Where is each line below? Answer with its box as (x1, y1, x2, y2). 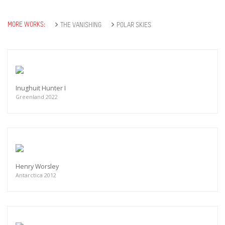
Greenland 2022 (16, 93, 58, 101)
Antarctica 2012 (16, 171, 56, 179)
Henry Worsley (16, 162, 59, 171)
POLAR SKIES (117, 22, 151, 29)
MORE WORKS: (8, 21, 45, 29)
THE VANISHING (60, 22, 101, 29)
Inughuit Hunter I (16, 84, 66, 93)
